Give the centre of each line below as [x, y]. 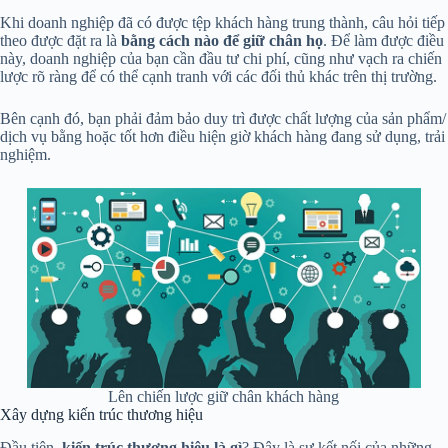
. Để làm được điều [383, 41]
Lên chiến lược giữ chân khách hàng [224, 397]
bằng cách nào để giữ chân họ [222, 41]
